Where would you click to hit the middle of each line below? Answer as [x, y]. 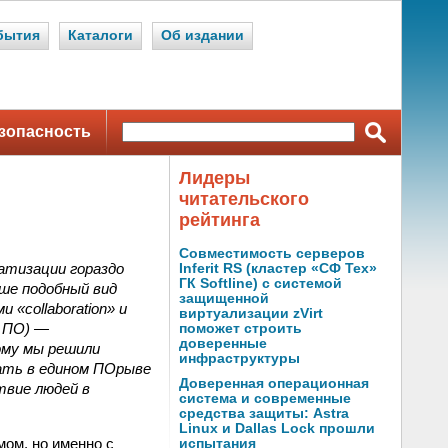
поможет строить [240, 328]
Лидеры [214, 178]
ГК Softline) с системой [260, 283]
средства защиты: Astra [264, 413]
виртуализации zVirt [251, 313]
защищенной [224, 298]
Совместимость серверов [272, 253]
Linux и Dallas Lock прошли [277, 428]
